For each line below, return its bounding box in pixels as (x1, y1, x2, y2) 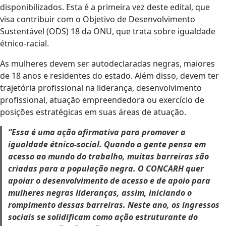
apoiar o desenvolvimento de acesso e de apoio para (8, 175, 210, 187)
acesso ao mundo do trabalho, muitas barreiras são (8, 151, 209, 162)
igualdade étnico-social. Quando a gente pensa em (8, 139, 206, 150)
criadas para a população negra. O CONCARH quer (8, 163, 204, 175)
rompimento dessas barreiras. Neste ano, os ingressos (8, 199, 219, 211)
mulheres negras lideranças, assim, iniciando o (8, 187, 192, 199)
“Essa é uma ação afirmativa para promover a (8, 127, 186, 138)
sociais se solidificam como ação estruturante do (8, 211, 198, 223)
